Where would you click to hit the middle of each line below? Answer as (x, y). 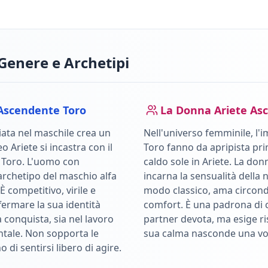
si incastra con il (75, 147)
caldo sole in (173, 162)
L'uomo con (53, 162)
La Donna (187, 110)
